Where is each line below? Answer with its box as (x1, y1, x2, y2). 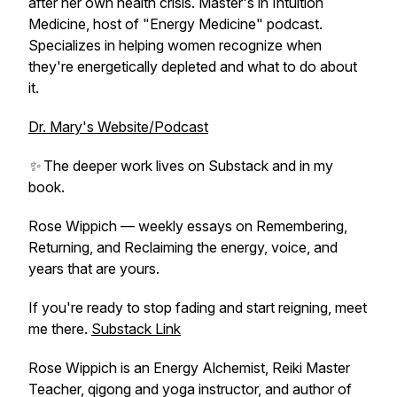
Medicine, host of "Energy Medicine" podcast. (28, 15, 323, 33)
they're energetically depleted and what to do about (28, 58, 357, 75)
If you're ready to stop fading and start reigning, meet (28, 299, 367, 316)
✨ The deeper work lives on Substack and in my (28, 157, 333, 175)
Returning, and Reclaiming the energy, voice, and (28, 238, 338, 256)
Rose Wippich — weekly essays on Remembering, (28, 217, 347, 235)
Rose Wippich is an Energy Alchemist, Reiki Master (28, 359, 350, 377)
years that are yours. (28, 260, 160, 277)
